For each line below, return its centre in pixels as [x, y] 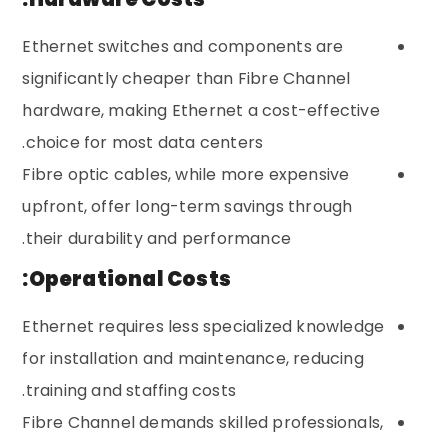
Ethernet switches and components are [183, 46]
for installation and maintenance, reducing [193, 358]
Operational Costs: [130, 278]
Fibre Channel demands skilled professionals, [203, 422]
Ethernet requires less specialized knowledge [203, 326]
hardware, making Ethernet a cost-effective [201, 110]
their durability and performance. [158, 238]
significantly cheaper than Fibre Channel [186, 78]
